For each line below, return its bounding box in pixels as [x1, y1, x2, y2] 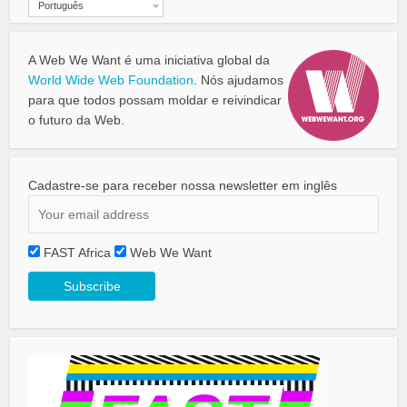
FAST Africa [44, 245, 112, 261]
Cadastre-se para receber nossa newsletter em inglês [28, 178, 338, 194]
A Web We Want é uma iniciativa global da [28, 53, 271, 68]
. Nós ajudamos [194, 73, 284, 88]
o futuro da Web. [28, 113, 125, 128]
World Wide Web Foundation [28, 73, 194, 88]
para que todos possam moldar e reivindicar [28, 93, 283, 108]
